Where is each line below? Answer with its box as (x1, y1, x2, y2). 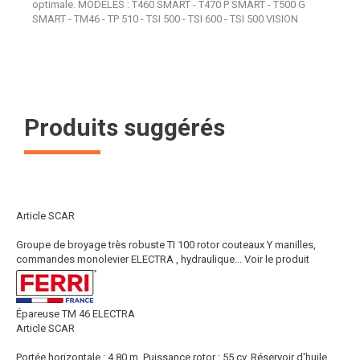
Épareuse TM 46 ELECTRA (16, 308, 135, 320)
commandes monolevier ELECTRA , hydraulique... (16, 253, 242, 265)
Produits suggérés (24, 113, 225, 141)
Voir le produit (244, 253, 309, 265)
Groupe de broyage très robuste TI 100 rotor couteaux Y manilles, (16, 239, 316, 251)
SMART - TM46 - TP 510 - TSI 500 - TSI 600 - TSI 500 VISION (32, 13, 298, 25)
